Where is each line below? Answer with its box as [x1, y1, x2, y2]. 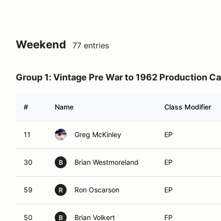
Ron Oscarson [74, 185, 119, 194]
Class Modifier [164, 103, 211, 111]
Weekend [16, 38, 66, 51]
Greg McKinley [74, 130, 121, 139]
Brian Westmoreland [74, 158, 139, 166]
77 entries [73, 40, 109, 50]
